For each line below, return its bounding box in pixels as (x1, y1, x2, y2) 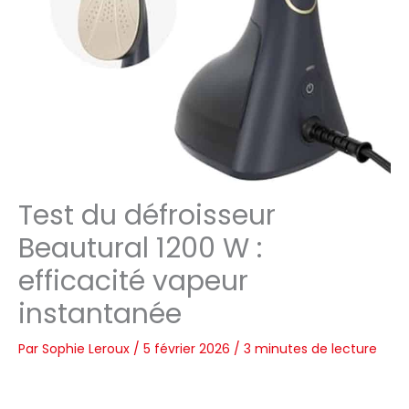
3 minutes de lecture (244, 340, 377, 358)
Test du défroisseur (18, 196, 276, 235)
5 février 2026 (143, 340, 234, 358)
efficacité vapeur (18, 262, 248, 300)
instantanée (18, 295, 182, 333)
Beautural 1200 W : (18, 229, 262, 267)
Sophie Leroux (42, 340, 133, 358)
